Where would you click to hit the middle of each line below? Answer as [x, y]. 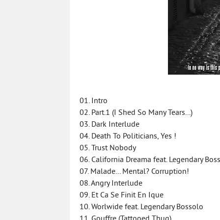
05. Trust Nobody [108, 148]
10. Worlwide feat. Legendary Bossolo [141, 207]
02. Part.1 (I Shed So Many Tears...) [136, 113]
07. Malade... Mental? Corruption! [134, 172]
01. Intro [94, 101]
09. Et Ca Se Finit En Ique [122, 195]
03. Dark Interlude [110, 125]
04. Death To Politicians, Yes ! [128, 137]
